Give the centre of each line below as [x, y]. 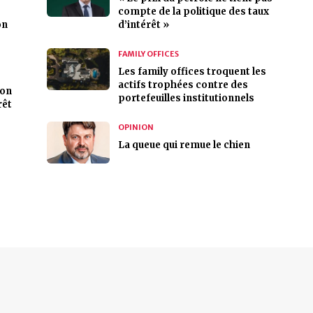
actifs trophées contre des [183, 85]
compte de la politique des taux [193, 12]
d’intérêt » [143, 25]
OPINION [136, 127]
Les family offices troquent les [192, 72]
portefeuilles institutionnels [186, 98]
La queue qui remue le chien [184, 145]
